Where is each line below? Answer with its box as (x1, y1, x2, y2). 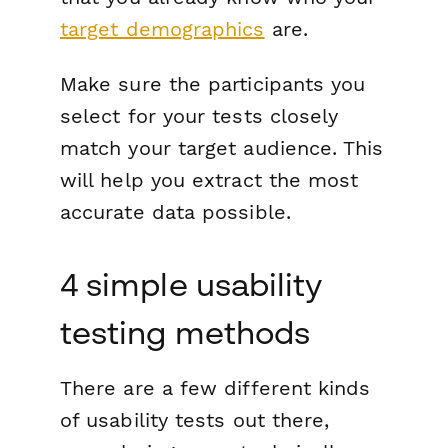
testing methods (60, 313, 311, 352)
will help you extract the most (60, 168, 359, 193)
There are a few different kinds (60, 376, 371, 401)
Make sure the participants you (60, 72, 366, 97)
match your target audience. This (60, 136, 384, 161)
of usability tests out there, (60, 408, 330, 433)
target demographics (60, 16, 265, 41)
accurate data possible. (60, 200, 291, 225)
